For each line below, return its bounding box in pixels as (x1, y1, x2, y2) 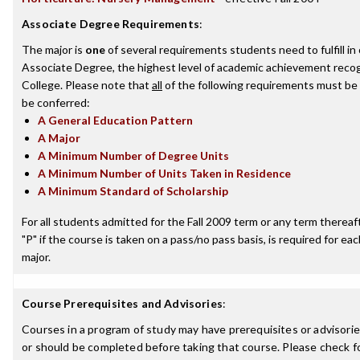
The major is (22, 43, 85, 56)
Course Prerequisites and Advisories (22, 297, 223, 310)
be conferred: (22, 96, 90, 109)
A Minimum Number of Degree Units (38, 149, 229, 162)
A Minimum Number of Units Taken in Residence (38, 166, 291, 180)
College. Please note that (22, 78, 152, 92)
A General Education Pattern (38, 113, 193, 127)
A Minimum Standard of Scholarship (38, 184, 228, 198)
